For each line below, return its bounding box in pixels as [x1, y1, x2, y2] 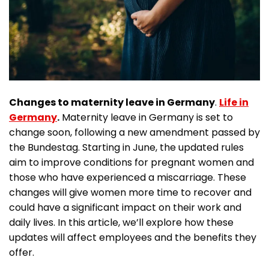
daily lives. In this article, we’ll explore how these [9, 216, 234, 230]
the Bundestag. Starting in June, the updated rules [9, 141, 244, 155]
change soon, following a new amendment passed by [9, 125, 260, 140]
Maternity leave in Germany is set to [59, 110, 233, 125]
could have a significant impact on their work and [9, 201, 241, 215]
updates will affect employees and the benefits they [9, 231, 256, 245]
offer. [9, 246, 34, 260]
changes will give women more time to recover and [9, 186, 252, 200]
